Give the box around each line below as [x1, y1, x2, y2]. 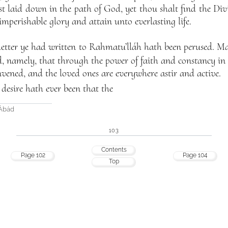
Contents [101, 146, 127, 154]
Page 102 [20, 152, 45, 159]
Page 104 [183, 152, 207, 159]
